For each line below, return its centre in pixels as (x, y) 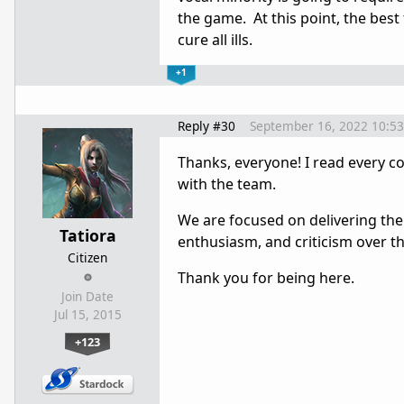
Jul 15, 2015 (87, 315)
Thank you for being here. (266, 278)
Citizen (87, 258)
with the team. (227, 184)
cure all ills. (215, 40)
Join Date (87, 297)
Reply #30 (207, 126)
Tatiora (87, 236)
